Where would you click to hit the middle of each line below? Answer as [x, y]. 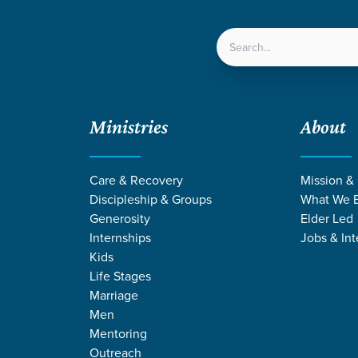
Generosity [120, 218]
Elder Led [327, 218]
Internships [120, 237]
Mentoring [118, 333]
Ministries [129, 126]
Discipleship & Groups [151, 199]
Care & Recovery [136, 179]
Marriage [114, 294]
